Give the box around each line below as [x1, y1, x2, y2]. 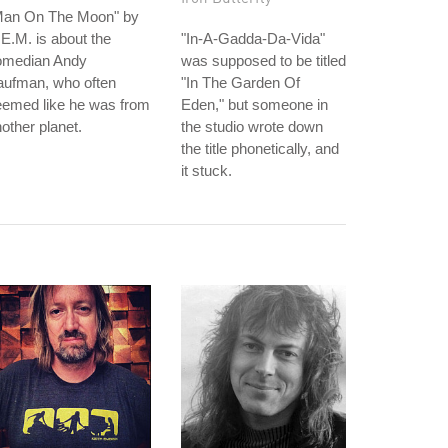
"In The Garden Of [181, 74, 300, 91]
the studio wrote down [181, 118, 323, 135]
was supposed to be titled [181, 52, 346, 69]
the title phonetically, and [181, 140, 339, 157]
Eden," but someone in [181, 96, 328, 113]
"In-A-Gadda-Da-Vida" [181, 30, 325, 47]
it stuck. [181, 162, 232, 179]
